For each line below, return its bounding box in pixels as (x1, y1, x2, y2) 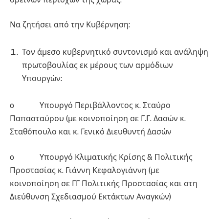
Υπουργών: (22, 73, 62, 83)
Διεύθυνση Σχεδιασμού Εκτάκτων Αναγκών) (10, 192, 171, 202)
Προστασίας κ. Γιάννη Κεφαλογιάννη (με (10, 166, 159, 175)
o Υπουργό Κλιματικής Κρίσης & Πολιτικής (10, 153, 193, 162)
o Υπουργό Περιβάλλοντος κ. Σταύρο (10, 101, 171, 110)
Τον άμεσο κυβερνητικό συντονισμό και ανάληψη (22, 47, 208, 57)
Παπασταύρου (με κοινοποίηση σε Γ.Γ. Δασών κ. (10, 114, 186, 124)
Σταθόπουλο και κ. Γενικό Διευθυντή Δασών (10, 127, 172, 137)
